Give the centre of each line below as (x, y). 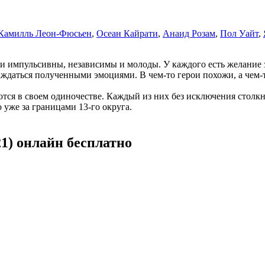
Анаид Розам (189, 33)
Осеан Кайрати (127, 33)
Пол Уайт (239, 33)
